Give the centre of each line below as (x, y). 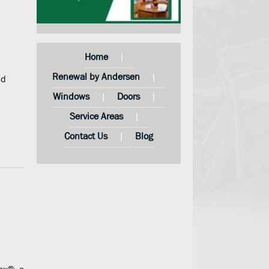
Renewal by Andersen (96, 76)
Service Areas (96, 116)
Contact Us (86, 135)
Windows (71, 96)
